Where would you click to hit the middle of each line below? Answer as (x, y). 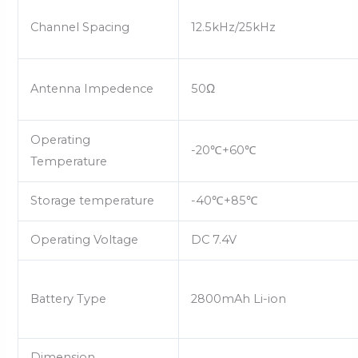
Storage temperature (93, 201)
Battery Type (69, 299)
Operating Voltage (85, 240)
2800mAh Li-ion (239, 299)
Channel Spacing (80, 28)
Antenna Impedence (92, 89)
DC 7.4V (214, 240)
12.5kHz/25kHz (234, 28)
